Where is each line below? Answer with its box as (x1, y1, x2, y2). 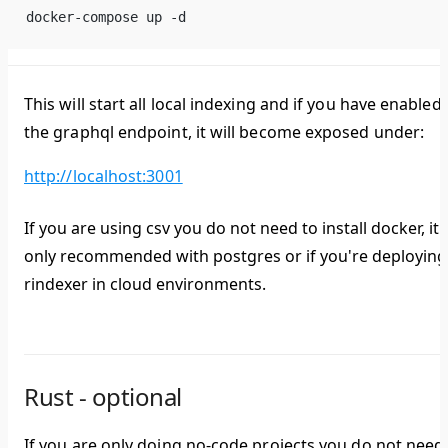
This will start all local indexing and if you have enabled (24, 93, 442, 116)
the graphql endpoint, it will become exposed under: (24, 121, 425, 144)
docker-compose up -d (26, 9, 186, 26)
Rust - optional (24, 380, 182, 414)
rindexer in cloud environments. (24, 273, 266, 296)
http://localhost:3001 (24, 165, 183, 188)
